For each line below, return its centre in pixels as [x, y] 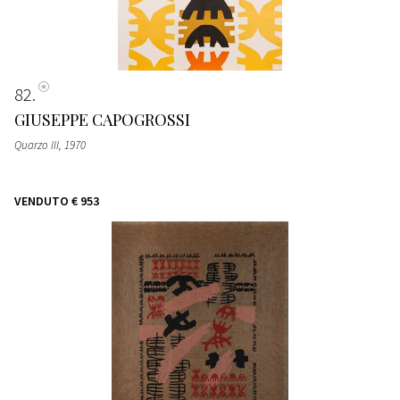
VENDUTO [42, 200]
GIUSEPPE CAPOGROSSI [102, 119]
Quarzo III [37, 145]
